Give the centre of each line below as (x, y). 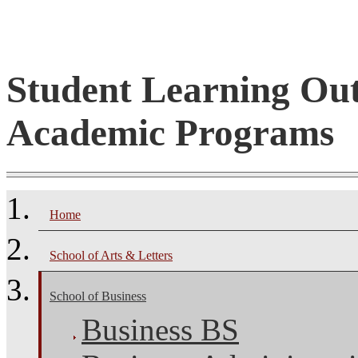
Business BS (160, 329)
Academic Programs (170, 133)
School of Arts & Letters (111, 255)
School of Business (98, 296)
